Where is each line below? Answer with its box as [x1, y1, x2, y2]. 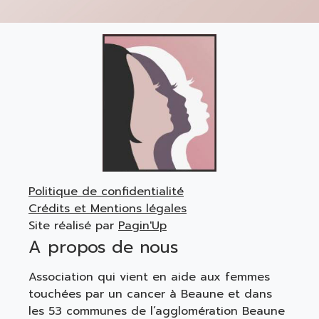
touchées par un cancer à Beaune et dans [28, 285, 272, 303]
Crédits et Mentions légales [28, 199, 187, 217]
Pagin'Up [118, 216, 167, 234]
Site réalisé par [28, 216, 118, 234]
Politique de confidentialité [28, 182, 184, 200]
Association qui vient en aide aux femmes [28, 268, 270, 286]
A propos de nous [28, 234, 178, 260]
